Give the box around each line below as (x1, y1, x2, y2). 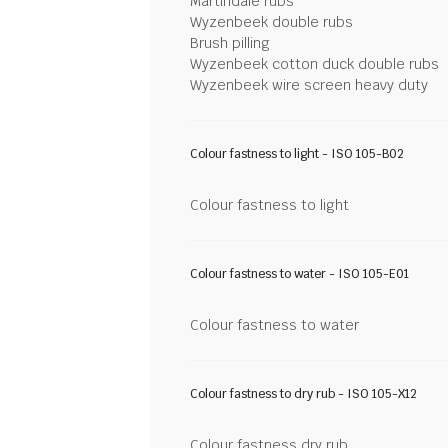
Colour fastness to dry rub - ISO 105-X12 (190, 386, 417, 402)
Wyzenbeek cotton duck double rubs (190, 55, 439, 73)
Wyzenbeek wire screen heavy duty (190, 76, 428, 94)
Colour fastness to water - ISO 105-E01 (190, 266, 409, 282)
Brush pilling (190, 34, 270, 52)
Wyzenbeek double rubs (190, 13, 353, 31)
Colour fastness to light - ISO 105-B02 (190, 146, 404, 162)
